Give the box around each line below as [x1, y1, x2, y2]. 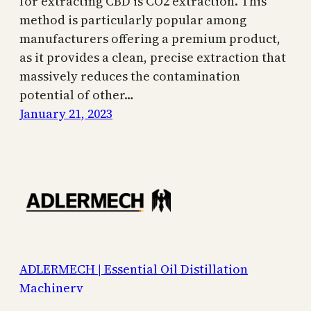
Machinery [19, 279, 83, 297]
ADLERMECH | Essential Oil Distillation [19, 260, 248, 278]
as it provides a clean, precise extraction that [19, 48, 286, 66]
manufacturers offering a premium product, [19, 29, 280, 47]
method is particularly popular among [19, 10, 246, 28]
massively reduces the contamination [19, 67, 240, 85]
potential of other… [19, 85, 134, 103]
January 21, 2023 [19, 104, 112, 122]
